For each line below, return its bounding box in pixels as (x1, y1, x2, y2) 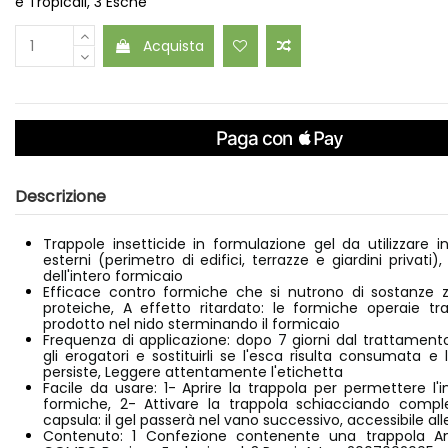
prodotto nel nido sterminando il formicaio (42, 313, 340, 334)
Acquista (142, 35, 204, 56)
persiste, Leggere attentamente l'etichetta (42, 361, 343, 382)
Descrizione (14, 184, 106, 208)
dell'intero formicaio (42, 265, 183, 286)
